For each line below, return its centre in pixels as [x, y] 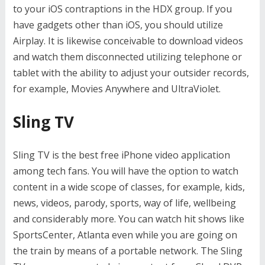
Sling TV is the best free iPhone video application [121, 155]
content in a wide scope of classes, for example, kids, [129, 187]
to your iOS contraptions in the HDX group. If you [122, 9]
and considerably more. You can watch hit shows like [128, 219]
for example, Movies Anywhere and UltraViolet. [117, 89]
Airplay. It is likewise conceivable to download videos [128, 41]
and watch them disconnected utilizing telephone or [127, 57]
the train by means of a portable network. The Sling [127, 251]
